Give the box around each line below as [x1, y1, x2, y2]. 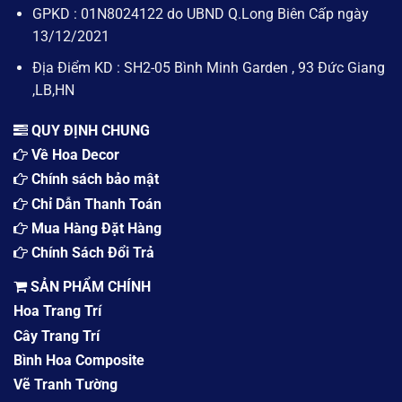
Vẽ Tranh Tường [13, 376, 118, 394]
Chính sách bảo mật [31, 170, 159, 188]
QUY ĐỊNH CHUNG [28, 121, 150, 139]
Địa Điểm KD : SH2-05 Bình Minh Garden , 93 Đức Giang [31, 58, 385, 76]
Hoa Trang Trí [13, 302, 101, 320]
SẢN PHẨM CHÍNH [27, 277, 151, 295]
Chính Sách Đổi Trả [31, 244, 154, 262]
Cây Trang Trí [13, 327, 100, 345]
